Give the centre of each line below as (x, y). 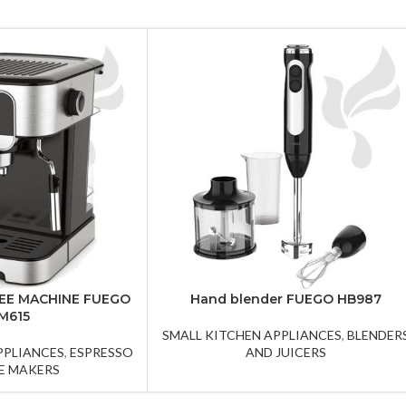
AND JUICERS (285, 352)
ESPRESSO (101, 352)
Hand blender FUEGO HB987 (285, 299)
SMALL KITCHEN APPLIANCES (251, 334)
